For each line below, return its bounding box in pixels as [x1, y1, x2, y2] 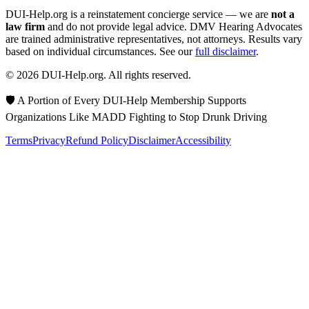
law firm [6, 21, 45, 33]
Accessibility [175, 134, 231, 147]
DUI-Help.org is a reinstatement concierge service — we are [6, 8, 271, 21]
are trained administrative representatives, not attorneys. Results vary [6, 33, 302, 46]
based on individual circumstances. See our [6, 46, 195, 58]
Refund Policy [66, 134, 128, 147]
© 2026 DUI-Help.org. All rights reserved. [6, 69, 191, 81]
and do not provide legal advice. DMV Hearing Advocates [45, 21, 302, 33]
